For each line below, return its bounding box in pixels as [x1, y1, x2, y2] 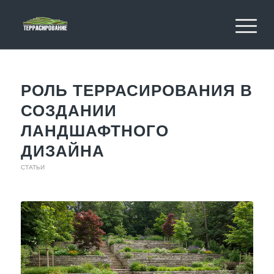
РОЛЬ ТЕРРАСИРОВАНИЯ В [20, 80, 253, 100]
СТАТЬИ [20, 163, 45, 171]
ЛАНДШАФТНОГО [20, 120, 169, 140]
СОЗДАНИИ [20, 100, 117, 120]
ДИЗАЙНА [20, 141, 105, 160]
